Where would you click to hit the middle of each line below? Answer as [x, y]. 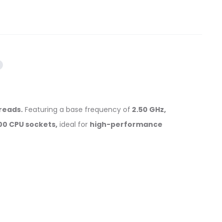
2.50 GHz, [148, 110]
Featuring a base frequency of [76, 110]
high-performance [126, 124]
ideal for [74, 124]
